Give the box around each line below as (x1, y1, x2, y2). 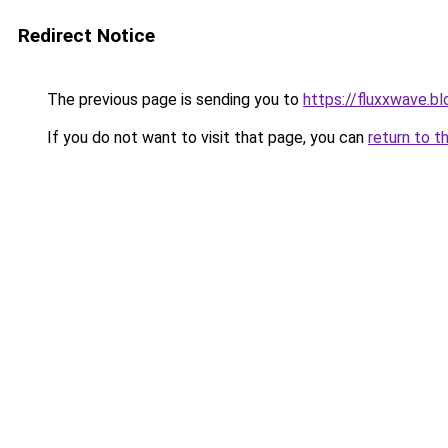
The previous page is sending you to (43, 90, 303, 109)
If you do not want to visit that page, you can (43, 128, 368, 147)
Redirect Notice (18, 24, 155, 47)
